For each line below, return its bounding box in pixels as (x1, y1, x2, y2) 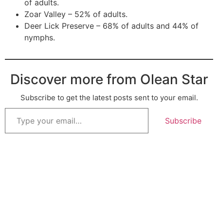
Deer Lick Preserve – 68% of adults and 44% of (24, 21, 199, 31)
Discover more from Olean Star (10, 71, 208, 88)
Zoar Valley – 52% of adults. (24, 9, 127, 19)
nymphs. (24, 33, 55, 43)
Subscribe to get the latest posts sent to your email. (20, 93, 198, 103)
